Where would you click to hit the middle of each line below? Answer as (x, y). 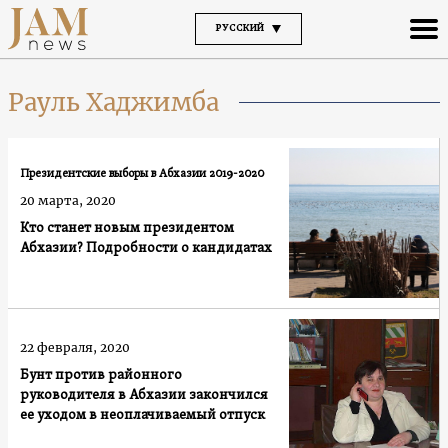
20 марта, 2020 (68, 200)
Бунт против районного (101, 375)
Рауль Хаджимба (113, 102)
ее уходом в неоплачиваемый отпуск (142, 415)
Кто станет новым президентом (127, 228)
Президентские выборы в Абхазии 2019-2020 (142, 173)
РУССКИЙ (239, 28)
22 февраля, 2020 (75, 347)
